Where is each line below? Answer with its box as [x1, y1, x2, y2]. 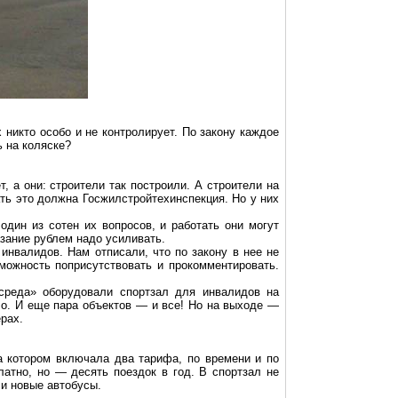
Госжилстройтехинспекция [82, 192, 225, 205]
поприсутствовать [55, 259, 153, 272]
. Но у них [224, 192, 280, 205]
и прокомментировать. [152, 259, 279, 272]
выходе [223, 298, 264, 312]
